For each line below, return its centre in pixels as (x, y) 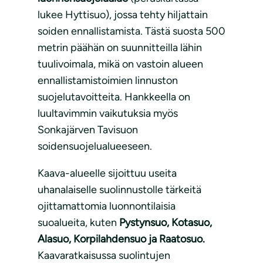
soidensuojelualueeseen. (95, 146)
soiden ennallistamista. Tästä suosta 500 (131, 31)
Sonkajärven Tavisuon (88, 130)
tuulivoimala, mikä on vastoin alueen (120, 64)
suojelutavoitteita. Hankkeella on (114, 97)
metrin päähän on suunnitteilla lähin (120, 48)
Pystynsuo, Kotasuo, (166, 223)
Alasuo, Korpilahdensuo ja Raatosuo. (121, 239)
